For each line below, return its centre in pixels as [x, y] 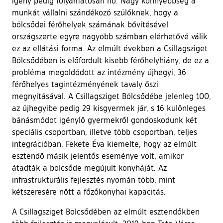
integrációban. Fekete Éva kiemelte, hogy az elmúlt [104, 144]
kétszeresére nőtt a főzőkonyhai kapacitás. [89, 192]
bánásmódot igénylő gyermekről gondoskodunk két [105, 120]
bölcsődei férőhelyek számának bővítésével [90, 25]
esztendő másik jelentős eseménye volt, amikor [98, 156]
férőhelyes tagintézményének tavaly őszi [85, 84]
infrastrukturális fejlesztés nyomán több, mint [94, 180]
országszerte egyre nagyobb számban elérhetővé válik [110, 37]
